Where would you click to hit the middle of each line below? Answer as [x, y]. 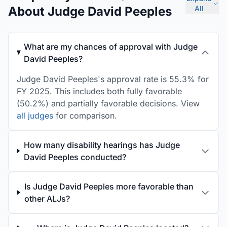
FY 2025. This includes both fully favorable [99, 91]
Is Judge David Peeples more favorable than [109, 186]
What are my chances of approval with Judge [111, 47]
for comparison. [85, 116]
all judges [35, 116]
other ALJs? [47, 199]
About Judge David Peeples [90, 11]
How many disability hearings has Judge [102, 145]
